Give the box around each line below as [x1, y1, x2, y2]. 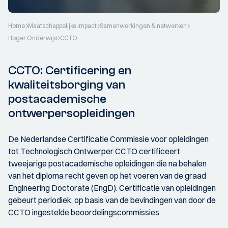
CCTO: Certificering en [8, 64, 131, 77]
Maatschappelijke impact [28, 22, 97, 30]
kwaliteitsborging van [8, 78, 125, 92]
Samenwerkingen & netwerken [100, 22, 187, 30]
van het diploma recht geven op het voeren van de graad [8, 170, 206, 181]
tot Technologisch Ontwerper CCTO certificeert [8, 146, 180, 156]
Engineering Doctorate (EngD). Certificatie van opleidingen [8, 183, 216, 193]
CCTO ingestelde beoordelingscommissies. [8, 207, 162, 217]
